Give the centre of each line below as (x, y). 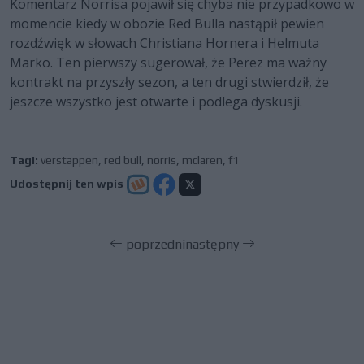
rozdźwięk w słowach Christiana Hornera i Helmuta (165, 43)
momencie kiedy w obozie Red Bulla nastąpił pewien (167, 24)
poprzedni (154, 245)
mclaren (202, 160)
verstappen (69, 160)
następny (213, 245)
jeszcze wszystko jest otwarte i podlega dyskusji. (156, 102)
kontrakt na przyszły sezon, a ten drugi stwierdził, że (169, 82)
